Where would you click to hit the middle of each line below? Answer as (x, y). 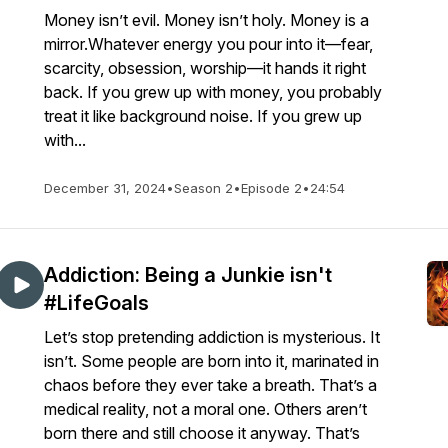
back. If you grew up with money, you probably (213, 92)
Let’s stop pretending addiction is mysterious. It (212, 337)
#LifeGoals (96, 303)
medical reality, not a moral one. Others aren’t (205, 409)
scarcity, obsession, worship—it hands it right (205, 68)
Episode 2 (271, 188)
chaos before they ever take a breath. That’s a (210, 385)
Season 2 (203, 188)
